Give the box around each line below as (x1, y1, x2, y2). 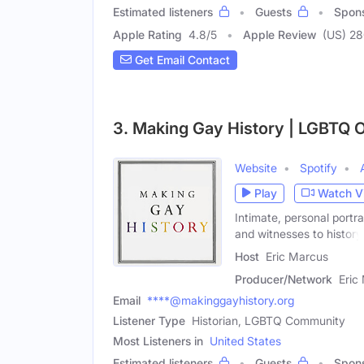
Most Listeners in (113, 334, 203, 349)
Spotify (300, 160, 337, 175)
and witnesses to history (235, 226, 362, 240)
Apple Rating (113, 27, 182, 41)
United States (210, 334, 281, 349)
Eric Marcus (266, 249, 328, 264)
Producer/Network (235, 272, 332, 287)
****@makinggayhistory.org (147, 293, 294, 308)
